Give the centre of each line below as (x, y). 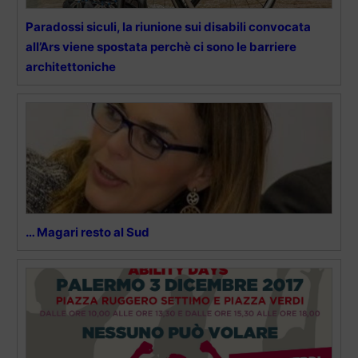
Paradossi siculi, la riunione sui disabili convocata (168, 26)
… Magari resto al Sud (88, 232)
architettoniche (71, 66)
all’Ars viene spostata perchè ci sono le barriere (161, 46)
